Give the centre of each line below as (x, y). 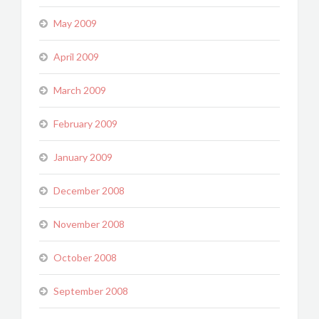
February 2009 (85, 124)
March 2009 (80, 90)
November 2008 (89, 224)
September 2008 (91, 291)
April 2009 (76, 57)
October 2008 (85, 257)
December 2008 (89, 190)
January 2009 (83, 157)
